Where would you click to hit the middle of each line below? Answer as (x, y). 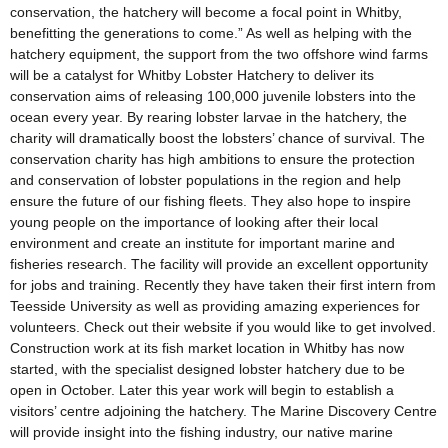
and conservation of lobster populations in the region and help (205, 180)
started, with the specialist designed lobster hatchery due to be (207, 369)
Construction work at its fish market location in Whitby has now (207, 348)
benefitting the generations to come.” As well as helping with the (211, 33)
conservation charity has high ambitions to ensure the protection (212, 159)
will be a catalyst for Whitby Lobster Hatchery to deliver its (192, 75)
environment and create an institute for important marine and (202, 243)
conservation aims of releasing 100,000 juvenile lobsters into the (213, 96)
